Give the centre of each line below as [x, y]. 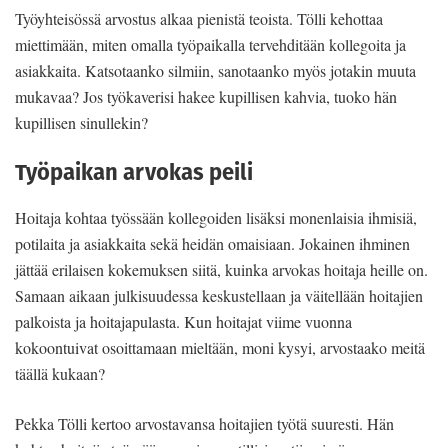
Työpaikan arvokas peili [134, 172]
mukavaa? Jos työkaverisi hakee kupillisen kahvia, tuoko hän [206, 96]
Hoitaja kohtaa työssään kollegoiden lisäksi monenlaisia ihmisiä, [216, 218]
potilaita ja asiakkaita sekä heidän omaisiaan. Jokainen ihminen [212, 244]
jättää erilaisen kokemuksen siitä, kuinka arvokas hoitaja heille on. [221, 270]
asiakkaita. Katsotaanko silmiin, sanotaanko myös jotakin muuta [215, 70]
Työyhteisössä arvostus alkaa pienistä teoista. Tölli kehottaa [199, 18]
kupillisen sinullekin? [81, 122]
